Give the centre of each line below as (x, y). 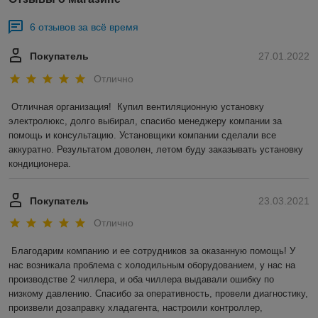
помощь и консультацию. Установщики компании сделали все (142, 135)
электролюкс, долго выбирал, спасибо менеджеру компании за (145, 121)
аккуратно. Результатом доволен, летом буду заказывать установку (156, 149)
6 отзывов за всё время (84, 27)
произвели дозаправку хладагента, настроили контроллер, (136, 308)
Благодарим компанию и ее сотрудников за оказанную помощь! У (153, 251)
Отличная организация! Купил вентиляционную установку (138, 106)
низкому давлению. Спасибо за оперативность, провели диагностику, (158, 294)
